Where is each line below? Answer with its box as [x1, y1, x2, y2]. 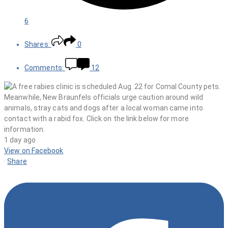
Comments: [24, 64, 64, 72]
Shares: [24, 40, 50, 49]
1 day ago [4, 136, 36, 145]
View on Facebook [4, 147, 64, 155]
